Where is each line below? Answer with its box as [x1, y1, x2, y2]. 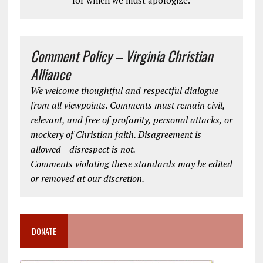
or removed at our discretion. [30, 172, 144, 186]
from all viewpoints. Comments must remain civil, [30, 99, 225, 112]
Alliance [30, 63, 70, 85]
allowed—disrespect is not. [30, 143, 136, 156]
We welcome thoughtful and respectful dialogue [30, 84, 218, 97]
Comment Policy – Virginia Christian [30, 45, 213, 67]
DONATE [31, 225, 56, 238]
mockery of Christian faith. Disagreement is [30, 128, 201, 141]
